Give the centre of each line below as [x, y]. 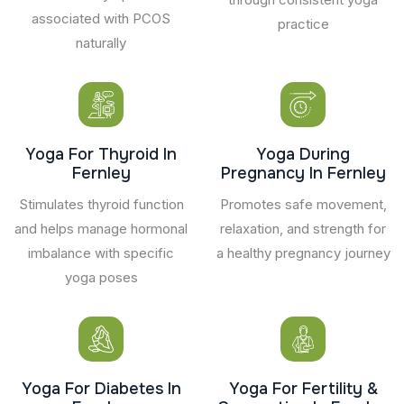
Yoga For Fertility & [303, 388]
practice [303, 23]
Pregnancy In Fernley [303, 173]
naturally [101, 42]
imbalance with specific [101, 252]
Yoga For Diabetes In [101, 388]
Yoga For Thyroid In [101, 154]
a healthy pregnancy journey [303, 252]
